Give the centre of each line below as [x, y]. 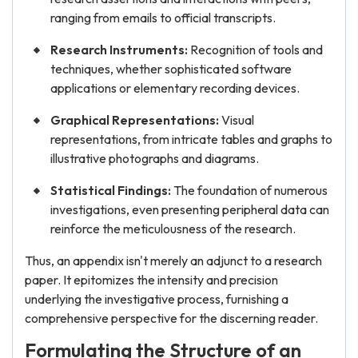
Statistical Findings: [111, 190]
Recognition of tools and [255, 50]
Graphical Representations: [135, 120]
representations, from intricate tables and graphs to [191, 139]
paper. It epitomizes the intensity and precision [151, 280]
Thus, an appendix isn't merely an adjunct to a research [173, 261]
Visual [237, 120]
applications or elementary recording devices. [175, 88]
